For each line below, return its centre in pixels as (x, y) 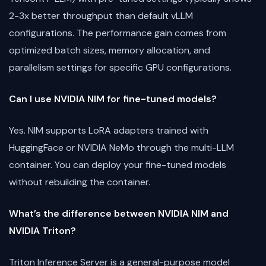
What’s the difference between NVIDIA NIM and (119, 213)
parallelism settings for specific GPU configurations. (120, 67)
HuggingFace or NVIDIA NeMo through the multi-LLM (121, 147)
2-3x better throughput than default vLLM (101, 15)
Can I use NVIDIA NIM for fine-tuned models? (113, 99)
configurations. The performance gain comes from (118, 33)
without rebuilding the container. (80, 182)
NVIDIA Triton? (42, 230)
